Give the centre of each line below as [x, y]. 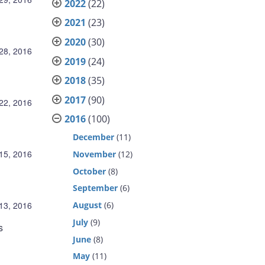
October [90, 171]
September [96, 188]
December [94, 137]
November [95, 154]
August [88, 205]
